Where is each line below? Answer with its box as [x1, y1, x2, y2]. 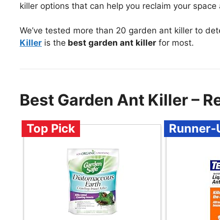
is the [42, 38, 66, 48]
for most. [156, 38, 194, 48]
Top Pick [27, 121, 75, 136]
